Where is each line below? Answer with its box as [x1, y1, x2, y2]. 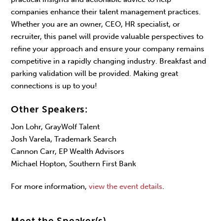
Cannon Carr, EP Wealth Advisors [11, 147, 125, 156]
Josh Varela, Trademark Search [11, 134, 117, 144]
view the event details [89, 182, 163, 191]
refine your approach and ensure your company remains [11, 44, 205, 53]
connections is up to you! [11, 81, 100, 90]
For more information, [11, 182, 89, 191]
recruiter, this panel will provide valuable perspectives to [11, 32, 204, 41]
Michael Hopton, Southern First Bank [11, 159, 137, 168]
